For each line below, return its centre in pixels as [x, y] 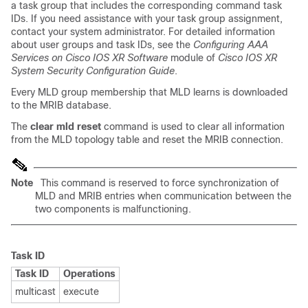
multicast [35, 291]
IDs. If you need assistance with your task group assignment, [147, 18]
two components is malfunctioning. [113, 209]
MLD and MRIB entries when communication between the [163, 196]
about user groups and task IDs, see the [102, 44]
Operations [89, 273]
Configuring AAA [231, 44]
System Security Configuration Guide [93, 70]
